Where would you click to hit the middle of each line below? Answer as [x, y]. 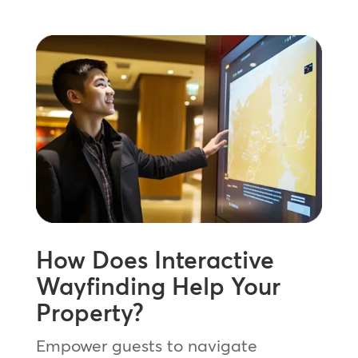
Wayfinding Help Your [158, 286]
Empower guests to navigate [146, 345]
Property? [89, 312]
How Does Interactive [155, 260]
